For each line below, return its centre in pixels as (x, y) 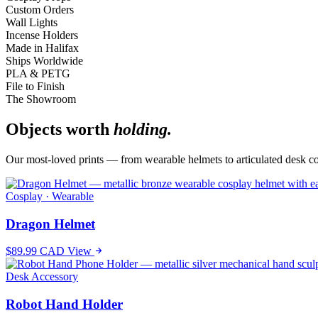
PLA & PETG (38, 73)
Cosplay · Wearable (50, 196)
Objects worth (60, 129)
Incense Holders (42, 35)
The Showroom (41, 99)
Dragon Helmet (50, 224)
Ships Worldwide (44, 61)
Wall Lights (32, 22)
